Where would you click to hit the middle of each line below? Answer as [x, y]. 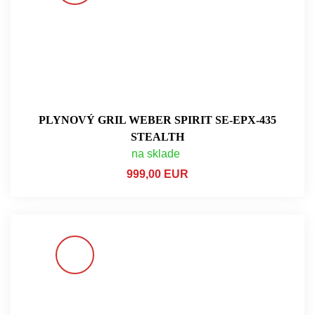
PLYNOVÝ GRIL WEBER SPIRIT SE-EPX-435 [157, 120]
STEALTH [157, 136]
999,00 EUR [157, 174]
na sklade [156, 153]
